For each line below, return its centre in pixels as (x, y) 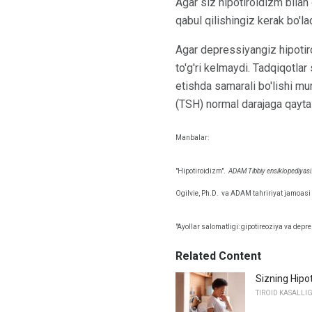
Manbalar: (192, 137)
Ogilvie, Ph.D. (197, 194)
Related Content (218, 256)
